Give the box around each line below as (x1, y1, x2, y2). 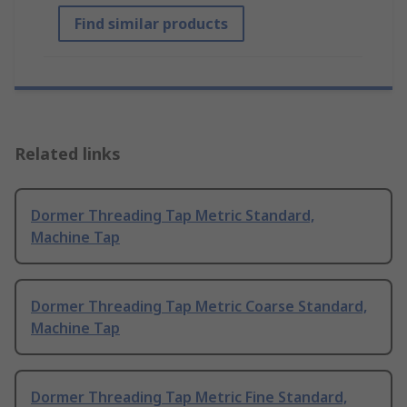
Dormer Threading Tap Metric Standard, (31, 205, 314, 226)
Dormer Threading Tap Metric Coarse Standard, (31, 296, 367, 317)
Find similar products (74, 14, 228, 35)
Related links (15, 143, 121, 165)
